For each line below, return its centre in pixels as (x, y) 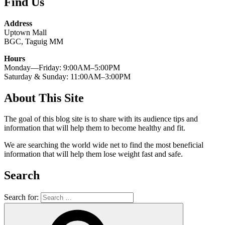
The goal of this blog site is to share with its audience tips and (101, 119)
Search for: (21, 197)
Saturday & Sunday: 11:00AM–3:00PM (67, 76)
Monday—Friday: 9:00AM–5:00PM (62, 67)
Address (18, 23)
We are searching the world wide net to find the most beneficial (104, 145)
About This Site (44, 98)
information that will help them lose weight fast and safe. (93, 154)
